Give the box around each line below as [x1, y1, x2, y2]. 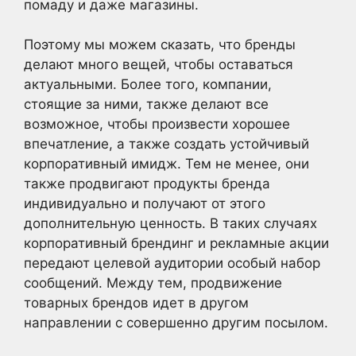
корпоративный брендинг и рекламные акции [24, 235, 329, 251]
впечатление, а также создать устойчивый [24, 136, 309, 152]
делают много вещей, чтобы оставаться [24, 56, 293, 72]
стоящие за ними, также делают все [24, 96, 269, 112]
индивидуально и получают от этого [24, 195, 265, 211]
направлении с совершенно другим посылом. [24, 315, 328, 331]
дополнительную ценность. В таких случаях [24, 215, 317, 231]
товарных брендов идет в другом [24, 295, 249, 311]
